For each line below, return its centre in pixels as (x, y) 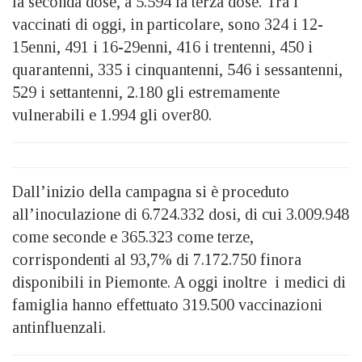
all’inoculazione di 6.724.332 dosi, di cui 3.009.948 (181, 214)
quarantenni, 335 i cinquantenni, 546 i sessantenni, (177, 69)
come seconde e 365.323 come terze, (133, 236)
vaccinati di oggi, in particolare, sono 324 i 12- (168, 24)
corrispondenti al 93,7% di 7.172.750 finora (157, 259)
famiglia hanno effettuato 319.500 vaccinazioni (167, 304)
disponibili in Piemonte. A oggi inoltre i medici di (179, 282)
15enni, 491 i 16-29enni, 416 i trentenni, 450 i (162, 46)
